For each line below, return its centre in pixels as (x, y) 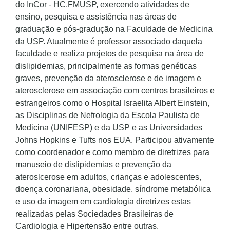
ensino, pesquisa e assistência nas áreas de (96, 17)
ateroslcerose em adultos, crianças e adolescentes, (108, 177)
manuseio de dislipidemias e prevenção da (93, 165)
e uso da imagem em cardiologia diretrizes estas (103, 202)
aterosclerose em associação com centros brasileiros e (115, 91)
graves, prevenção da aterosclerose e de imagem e (108, 78)
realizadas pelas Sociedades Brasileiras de (94, 214)
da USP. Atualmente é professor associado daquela (109, 41)
